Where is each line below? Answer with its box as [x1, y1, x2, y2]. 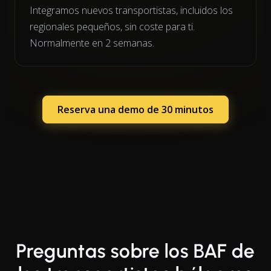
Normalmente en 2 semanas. [30, 36, 154, 50]
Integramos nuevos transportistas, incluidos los [30, 3, 233, 17]
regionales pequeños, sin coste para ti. [30, 19, 195, 33]
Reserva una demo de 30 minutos [57, 102, 214, 116]
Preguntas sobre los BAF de [16, 239, 255, 263]
